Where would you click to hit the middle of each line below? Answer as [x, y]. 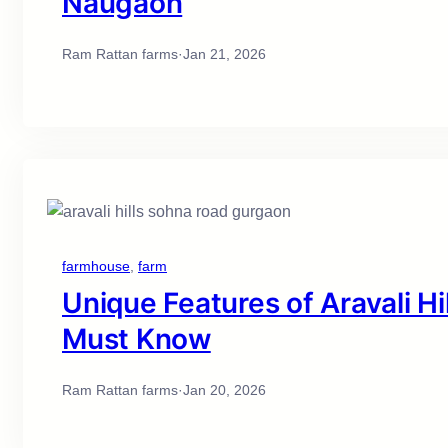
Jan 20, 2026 [224, 390]
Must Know [136, 339]
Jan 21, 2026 [224, 54]
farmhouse [96, 266]
